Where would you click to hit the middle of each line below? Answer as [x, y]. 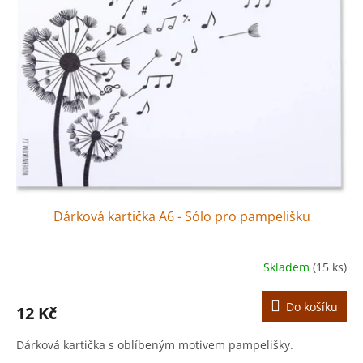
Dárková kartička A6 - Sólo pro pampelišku [181, 216]
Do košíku [312, 306]
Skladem [288, 267]
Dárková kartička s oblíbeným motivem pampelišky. [155, 344]
